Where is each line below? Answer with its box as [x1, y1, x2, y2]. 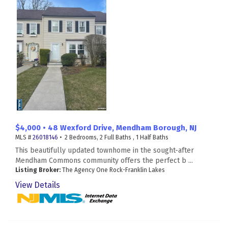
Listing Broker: [15, 166, 61, 174]
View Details [15, 180, 60, 190]
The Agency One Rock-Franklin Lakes [61, 166, 165, 174]
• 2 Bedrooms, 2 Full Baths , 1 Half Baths [58, 134, 168, 141]
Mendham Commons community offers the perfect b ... [15, 156, 193, 165]
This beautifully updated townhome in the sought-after [15, 146, 194, 155]
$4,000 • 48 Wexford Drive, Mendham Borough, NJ [15, 123, 196, 133]
